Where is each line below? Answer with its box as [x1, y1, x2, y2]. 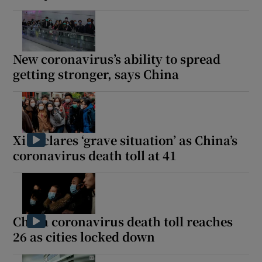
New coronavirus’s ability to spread [13, 50, 221, 67]
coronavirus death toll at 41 [13, 146, 177, 164]
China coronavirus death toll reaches [13, 212, 233, 230]
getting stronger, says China [13, 65, 180, 82]
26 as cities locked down [13, 227, 156, 245]
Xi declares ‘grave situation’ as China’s [13, 131, 238, 149]
